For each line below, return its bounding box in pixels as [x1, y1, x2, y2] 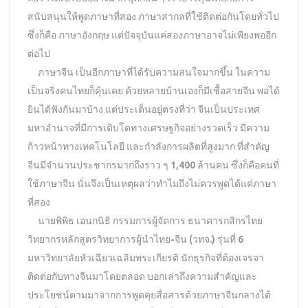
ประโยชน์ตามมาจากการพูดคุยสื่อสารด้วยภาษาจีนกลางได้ [27, 289, 271, 301]
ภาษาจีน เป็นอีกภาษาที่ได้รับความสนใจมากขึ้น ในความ [27, 67, 270, 78]
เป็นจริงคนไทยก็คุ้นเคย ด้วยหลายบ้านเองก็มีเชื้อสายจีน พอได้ [27, 85, 280, 97]
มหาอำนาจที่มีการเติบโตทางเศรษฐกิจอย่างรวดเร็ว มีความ [27, 122, 269, 134]
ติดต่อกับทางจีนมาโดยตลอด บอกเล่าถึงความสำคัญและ [27, 271, 257, 283]
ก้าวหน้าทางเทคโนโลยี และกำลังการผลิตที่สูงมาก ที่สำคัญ [27, 141, 269, 153]
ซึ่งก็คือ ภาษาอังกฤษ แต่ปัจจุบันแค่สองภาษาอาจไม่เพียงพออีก [27, 30, 276, 41]
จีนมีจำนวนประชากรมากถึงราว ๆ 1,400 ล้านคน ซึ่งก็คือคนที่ [27, 159, 279, 171]
